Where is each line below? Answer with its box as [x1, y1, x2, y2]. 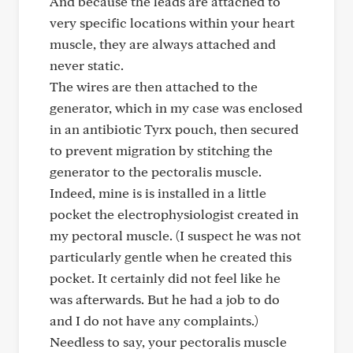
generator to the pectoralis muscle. [50, 163, 262, 180]
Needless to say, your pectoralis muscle [50, 333, 287, 350]
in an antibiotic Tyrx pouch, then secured [50, 121, 299, 137]
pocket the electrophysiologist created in [50, 206, 299, 222]
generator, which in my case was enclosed [50, 99, 303, 116]
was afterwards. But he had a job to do [50, 291, 280, 307]
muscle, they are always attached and [50, 35, 276, 52]
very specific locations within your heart [50, 14, 295, 31]
